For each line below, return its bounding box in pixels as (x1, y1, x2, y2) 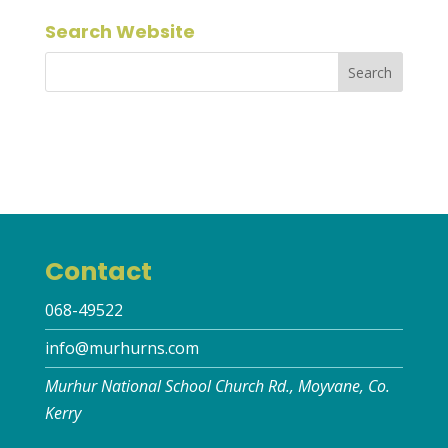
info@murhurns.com (44, 336, 199, 359)
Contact (44, 253, 152, 289)
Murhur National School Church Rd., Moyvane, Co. (44, 374, 390, 397)
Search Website (44, 19, 195, 45)
